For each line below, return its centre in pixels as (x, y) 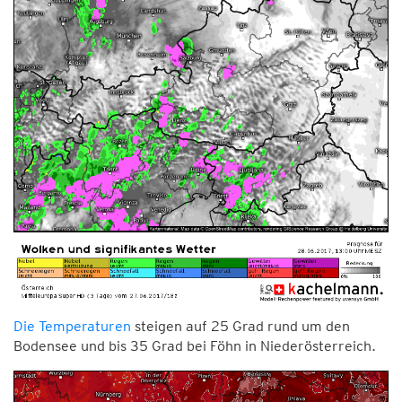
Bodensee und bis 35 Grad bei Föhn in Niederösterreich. (195, 345)
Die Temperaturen (72, 326)
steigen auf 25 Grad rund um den (240, 326)
